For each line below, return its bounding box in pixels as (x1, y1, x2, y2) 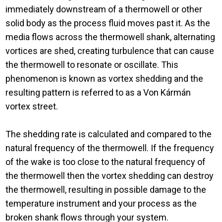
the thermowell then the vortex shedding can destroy (5, 170, 214, 181)
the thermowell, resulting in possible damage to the (5, 184, 207, 195)
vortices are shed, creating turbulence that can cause (5, 46, 215, 56)
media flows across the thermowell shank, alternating (5, 32, 216, 43)
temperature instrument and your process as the (5, 198, 197, 209)
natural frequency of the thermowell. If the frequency (5, 143, 215, 154)
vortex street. (5, 101, 58, 112)
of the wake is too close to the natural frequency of (5, 157, 206, 167)
